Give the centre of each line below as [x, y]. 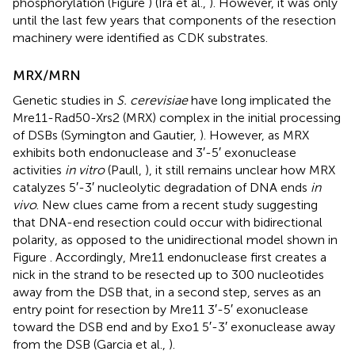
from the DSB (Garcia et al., [91, 344]
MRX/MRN [47, 75]
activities [39, 170]
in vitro [85, 170]
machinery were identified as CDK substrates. [140, 37]
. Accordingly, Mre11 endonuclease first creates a [188, 257]
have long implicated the [260, 100]
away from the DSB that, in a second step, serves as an [167, 292]
